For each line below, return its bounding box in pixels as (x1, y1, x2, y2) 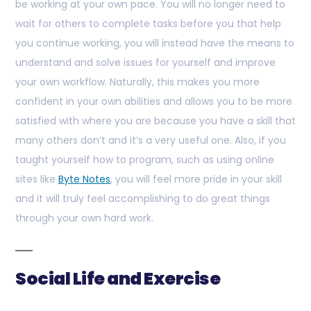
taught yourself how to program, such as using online (15, 153, 274, 167)
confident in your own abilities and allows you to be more (15, 94, 292, 109)
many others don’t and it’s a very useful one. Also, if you (15, 133, 286, 148)
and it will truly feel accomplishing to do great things (15, 192, 270, 206)
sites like (15, 172, 58, 187)
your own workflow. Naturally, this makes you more (15, 75, 260, 90)
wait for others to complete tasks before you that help (15, 17, 281, 31)
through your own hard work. (15, 211, 153, 226)
